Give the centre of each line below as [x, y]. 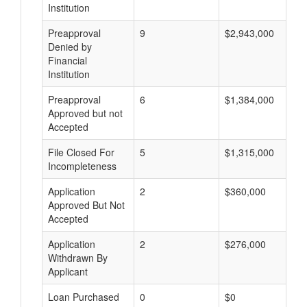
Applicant [68, 271]
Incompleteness [82, 166]
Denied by [70, 47]
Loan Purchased [84, 297]
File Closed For [81, 152]
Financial [67, 60]
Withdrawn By [78, 258]
